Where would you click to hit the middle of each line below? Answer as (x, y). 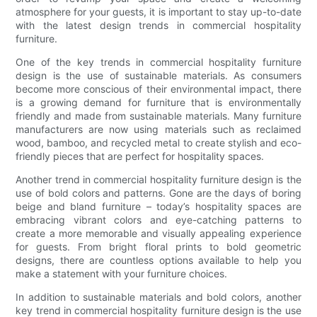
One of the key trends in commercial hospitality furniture (158, 62)
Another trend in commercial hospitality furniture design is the (158, 180)
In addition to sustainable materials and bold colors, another (158, 297)
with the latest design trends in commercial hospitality (158, 25)
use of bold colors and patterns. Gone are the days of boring (158, 193)
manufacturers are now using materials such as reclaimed (158, 129)
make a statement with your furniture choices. (122, 274)
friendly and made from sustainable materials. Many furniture (158, 116)
